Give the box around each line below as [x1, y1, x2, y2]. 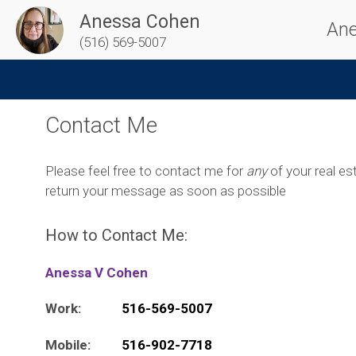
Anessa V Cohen [45, 265, 148, 281]
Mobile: [45, 336, 91, 353]
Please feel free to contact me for [45, 163, 246, 179]
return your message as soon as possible [45, 183, 286, 199]
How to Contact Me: [45, 226, 188, 245]
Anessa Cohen [79, 10, 200, 33]
